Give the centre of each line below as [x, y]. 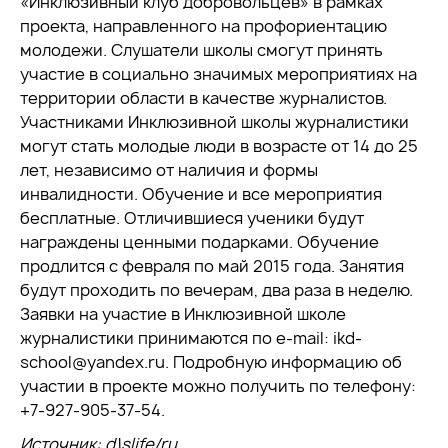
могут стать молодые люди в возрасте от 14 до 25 [219, 146]
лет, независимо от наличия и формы [169, 170]
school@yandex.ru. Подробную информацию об [211, 362]
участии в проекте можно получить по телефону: [218, 386]
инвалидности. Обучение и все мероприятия [201, 194]
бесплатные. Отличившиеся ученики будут [192, 218]
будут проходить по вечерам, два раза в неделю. [216, 290]
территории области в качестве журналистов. [203, 98]
